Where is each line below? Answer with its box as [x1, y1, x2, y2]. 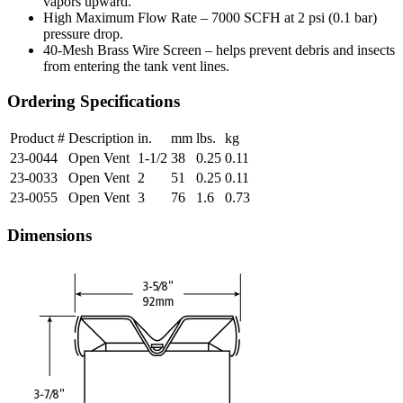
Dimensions [7, 226, 92, 246]
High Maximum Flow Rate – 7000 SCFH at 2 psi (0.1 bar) [43, 9, 377, 25]
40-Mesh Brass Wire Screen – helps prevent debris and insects [43, 41, 395, 58]
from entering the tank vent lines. [43, 58, 229, 74]
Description [68, 130, 134, 147]
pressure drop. [43, 25, 123, 41]
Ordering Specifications [7, 91, 180, 111]
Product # [10, 130, 65, 147]
